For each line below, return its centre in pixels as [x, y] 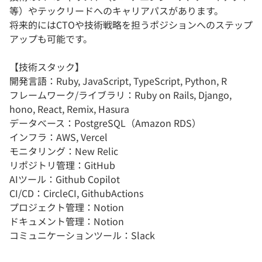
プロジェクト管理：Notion [67, 207]
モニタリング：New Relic [64, 151]
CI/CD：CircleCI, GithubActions [76, 193]
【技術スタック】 [47, 66]
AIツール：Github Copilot [65, 179]
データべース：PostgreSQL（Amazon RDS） [105, 123]
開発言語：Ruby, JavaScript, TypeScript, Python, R [118, 80]
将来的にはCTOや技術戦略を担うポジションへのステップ [131, 24]
